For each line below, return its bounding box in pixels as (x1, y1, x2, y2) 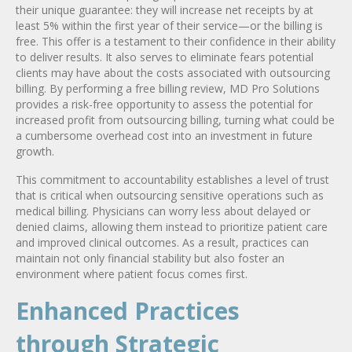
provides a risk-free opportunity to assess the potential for (16, 96, 313, 112)
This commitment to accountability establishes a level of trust (16, 171, 329, 187)
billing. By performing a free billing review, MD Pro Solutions (16, 80, 320, 96)
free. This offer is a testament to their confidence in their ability (16, 33, 335, 49)
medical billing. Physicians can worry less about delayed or (16, 203, 310, 218)
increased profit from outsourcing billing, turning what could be (16, 112, 335, 127)
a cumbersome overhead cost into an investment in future (16, 127, 313, 143)
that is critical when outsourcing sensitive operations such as (16, 187, 324, 203)
